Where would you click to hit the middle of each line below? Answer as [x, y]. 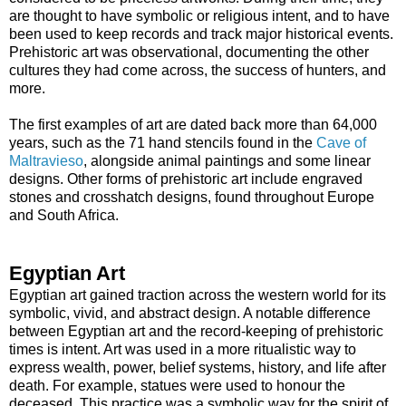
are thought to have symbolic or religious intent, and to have [199, 15]
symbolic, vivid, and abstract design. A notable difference [190, 313]
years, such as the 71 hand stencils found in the [163, 142]
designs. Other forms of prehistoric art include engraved [186, 179]
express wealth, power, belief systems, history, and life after [198, 367]
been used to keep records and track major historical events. [201, 34]
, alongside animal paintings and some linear [227, 160]
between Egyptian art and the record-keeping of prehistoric [196, 331]
